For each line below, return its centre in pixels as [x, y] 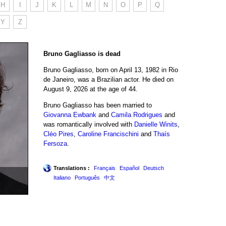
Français [105, 168]
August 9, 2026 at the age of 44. [91, 89]
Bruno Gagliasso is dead [82, 53]
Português [87, 177]
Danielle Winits [156, 124]
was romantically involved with [89, 124]
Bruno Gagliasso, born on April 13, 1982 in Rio [111, 70]
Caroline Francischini [108, 134]
